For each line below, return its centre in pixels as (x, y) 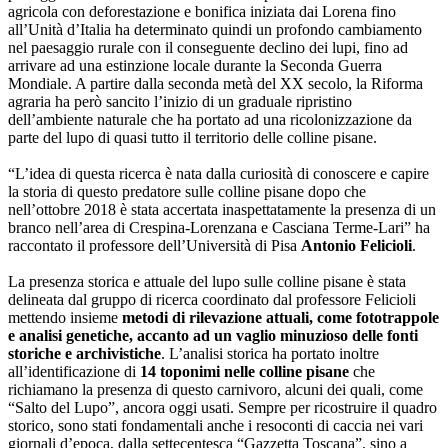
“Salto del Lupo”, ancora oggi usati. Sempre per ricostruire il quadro (222, 407)
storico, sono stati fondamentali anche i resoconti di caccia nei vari (215, 425)
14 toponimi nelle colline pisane (244, 371)
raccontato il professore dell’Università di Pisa (154, 245)
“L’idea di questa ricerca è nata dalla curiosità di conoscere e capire (218, 173)
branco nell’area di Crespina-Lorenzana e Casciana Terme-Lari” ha (219, 227)
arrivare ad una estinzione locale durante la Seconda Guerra (195, 65)
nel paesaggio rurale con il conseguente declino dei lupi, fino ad (208, 47)
